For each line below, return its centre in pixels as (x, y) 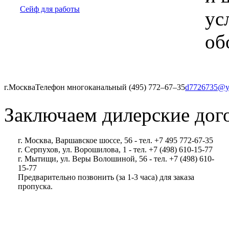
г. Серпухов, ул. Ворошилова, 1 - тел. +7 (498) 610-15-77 (115, 150)
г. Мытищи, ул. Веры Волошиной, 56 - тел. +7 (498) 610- (116, 159)
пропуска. (35, 186)
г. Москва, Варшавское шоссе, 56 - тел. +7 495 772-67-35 (116, 140)
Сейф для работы (50, 9)
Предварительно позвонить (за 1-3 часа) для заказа (106, 177)
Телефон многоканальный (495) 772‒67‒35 (110, 87)
